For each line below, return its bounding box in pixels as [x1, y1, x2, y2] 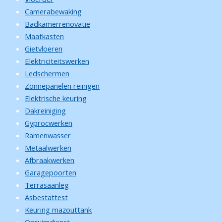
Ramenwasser [25, 130, 71, 140]
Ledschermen [25, 68, 69, 78]
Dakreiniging [25, 106, 66, 115]
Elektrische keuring [25, 93, 87, 103]
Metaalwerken [25, 143, 71, 153]
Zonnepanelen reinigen [25, 81, 100, 91]
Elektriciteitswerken [25, 56, 89, 66]
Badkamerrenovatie [25, 19, 90, 29]
